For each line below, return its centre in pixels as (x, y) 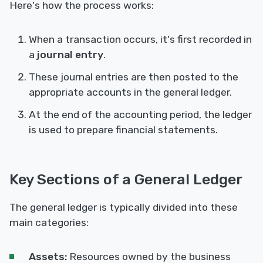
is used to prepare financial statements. (123, 130)
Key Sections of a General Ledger (126, 179)
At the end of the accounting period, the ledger (140, 115)
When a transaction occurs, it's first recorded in (140, 40)
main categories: (49, 223)
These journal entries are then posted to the (134, 77)
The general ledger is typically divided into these (124, 208)
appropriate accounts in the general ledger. (130, 92)
